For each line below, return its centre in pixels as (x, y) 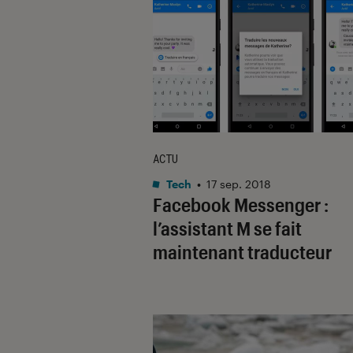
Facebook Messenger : (241, 204)
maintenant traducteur (242, 251)
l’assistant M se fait (227, 228)
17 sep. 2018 (239, 184)
